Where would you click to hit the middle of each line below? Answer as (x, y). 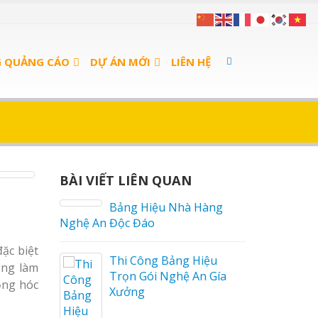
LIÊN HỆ (191, 62)
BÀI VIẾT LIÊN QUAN (125, 180)
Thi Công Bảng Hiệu (163, 261)
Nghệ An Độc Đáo (107, 223)
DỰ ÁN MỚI (120, 62)
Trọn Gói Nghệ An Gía (168, 276)
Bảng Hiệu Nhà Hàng (166, 207)
